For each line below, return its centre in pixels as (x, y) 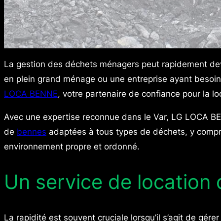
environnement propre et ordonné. (72, 146)
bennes (32, 131)
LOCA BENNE (31, 93)
